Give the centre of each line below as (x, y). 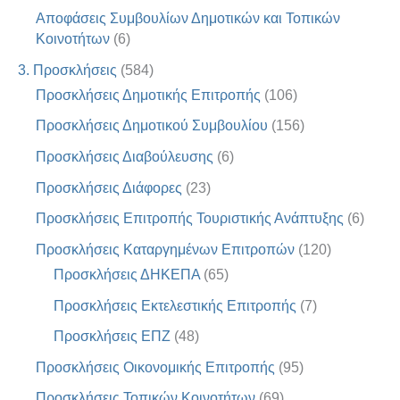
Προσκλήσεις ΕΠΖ (112, 337)
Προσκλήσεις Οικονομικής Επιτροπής (155, 367)
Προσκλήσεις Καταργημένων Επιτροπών (165, 249)
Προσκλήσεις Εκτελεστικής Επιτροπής (175, 305)
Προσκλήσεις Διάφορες (109, 187)
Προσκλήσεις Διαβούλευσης (125, 157)
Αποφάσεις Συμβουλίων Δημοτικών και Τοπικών (188, 19)
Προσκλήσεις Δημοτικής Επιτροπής (148, 95)
